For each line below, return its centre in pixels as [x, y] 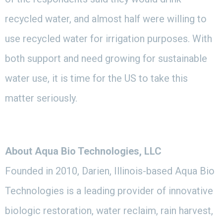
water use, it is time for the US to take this [96, 78]
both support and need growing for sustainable [106, 58]
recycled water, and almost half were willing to [106, 19]
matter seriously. [41, 98]
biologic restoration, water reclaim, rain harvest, [109, 210]
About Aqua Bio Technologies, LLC [83, 151]
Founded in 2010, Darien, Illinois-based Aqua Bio [110, 171]
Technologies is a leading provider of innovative [109, 191]
